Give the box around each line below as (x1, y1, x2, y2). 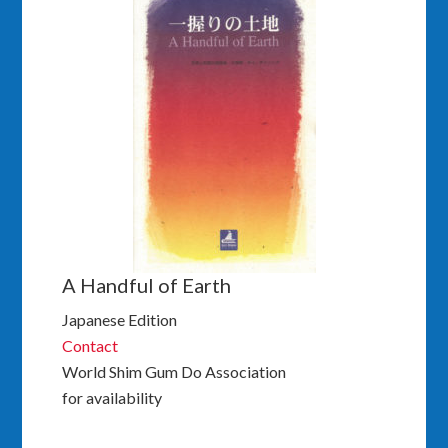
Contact (62, 335, 119, 355)
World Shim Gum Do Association (62, 361, 287, 381)
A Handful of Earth (62, 272, 232, 297)
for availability (62, 387, 163, 407)
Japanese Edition (62, 309, 178, 329)
